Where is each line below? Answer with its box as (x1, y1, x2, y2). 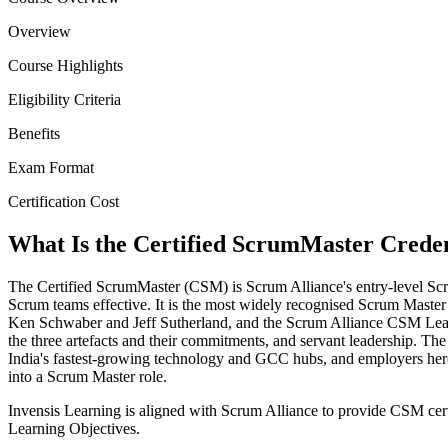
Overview (8, 23, 71, 41)
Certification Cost (8, 193, 119, 211)
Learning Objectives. (8, 420, 140, 438)
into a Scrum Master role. (8, 368, 167, 386)
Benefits (8, 125, 60, 143)
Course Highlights (8, 57, 123, 75)
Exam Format (8, 159, 94, 177)
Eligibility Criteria (8, 91, 121, 109)
